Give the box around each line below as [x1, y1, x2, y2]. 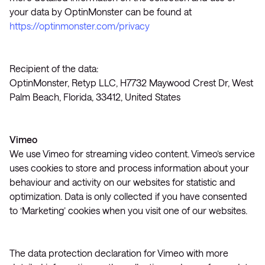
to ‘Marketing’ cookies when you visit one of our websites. [9, 205, 247, 216]
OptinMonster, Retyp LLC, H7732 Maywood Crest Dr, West [9, 77, 253, 88]
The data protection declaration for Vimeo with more [9, 247, 228, 258]
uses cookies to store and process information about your [9, 162, 249, 173]
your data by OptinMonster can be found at [9, 6, 192, 17]
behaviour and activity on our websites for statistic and [9, 176, 235, 188]
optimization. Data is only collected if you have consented [9, 190, 247, 202]
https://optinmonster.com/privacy [9, 20, 150, 31]
